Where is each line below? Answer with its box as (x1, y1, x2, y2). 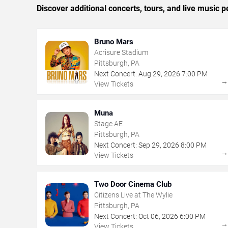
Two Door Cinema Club (94, 179, 172, 189)
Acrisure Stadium (94, 48, 148, 56)
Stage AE (94, 119, 123, 128)
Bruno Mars (94, 37, 133, 46)
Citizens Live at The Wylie (94, 190, 173, 199)
